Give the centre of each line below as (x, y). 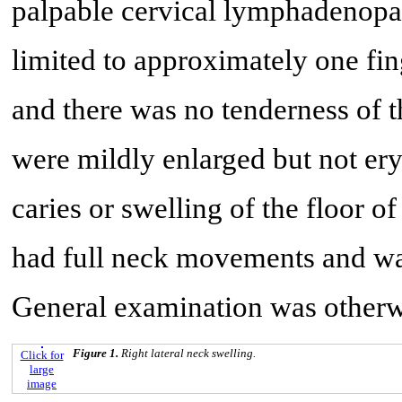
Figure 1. (97, 353)
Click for (42, 354)
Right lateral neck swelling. (188, 353)
